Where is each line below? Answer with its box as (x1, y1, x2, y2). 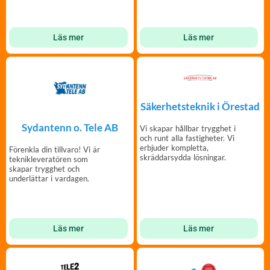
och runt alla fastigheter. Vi (139, 133, 234, 143)
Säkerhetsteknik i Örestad (140, 99, 260, 113)
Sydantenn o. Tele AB (21, 121, 118, 134)
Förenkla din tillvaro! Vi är (9, 145, 100, 155)
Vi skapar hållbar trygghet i (139, 123, 236, 133)
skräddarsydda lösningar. (139, 152, 226, 162)
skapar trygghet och (9, 164, 80, 174)
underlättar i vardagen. (9, 174, 89, 184)
